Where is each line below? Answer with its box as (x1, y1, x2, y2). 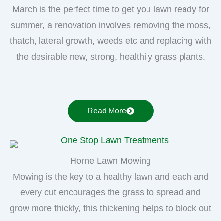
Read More (87, 106, 126, 115)
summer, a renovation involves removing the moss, (10, 20, 211, 30)
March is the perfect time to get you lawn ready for (12, 4, 209, 14)
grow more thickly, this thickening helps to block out (10, 203, 211, 213)
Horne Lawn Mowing (70, 155, 151, 166)
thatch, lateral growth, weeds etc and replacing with (10, 36, 211, 46)
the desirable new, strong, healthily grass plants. (16, 51, 205, 62)
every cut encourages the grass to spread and (20, 187, 201, 197)
